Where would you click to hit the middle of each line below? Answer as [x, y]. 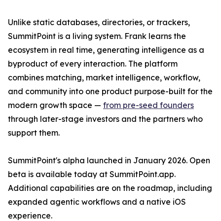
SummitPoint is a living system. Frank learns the [97, 36]
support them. [34, 133]
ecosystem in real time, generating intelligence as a [106, 50]
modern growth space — [55, 105]
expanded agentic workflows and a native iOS [97, 202]
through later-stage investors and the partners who [105, 119]
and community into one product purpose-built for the [110, 92]
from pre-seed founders [148, 105]
